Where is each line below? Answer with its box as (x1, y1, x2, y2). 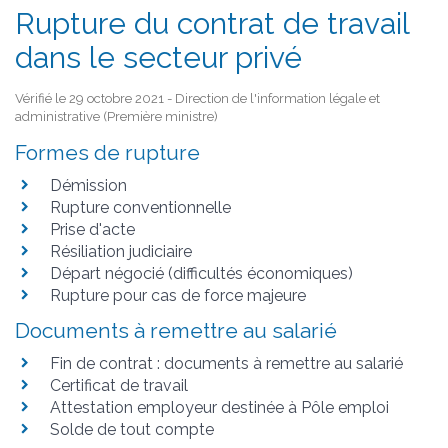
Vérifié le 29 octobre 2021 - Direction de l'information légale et (15, 91, 380, 107)
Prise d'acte (50, 220, 135, 240)
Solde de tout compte (50, 420, 214, 440)
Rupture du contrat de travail (15, 6, 409, 42)
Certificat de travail (50, 376, 188, 396)
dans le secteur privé (15, 40, 302, 76)
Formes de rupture (15, 140, 200, 166)
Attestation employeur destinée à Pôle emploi (50, 398, 389, 418)
